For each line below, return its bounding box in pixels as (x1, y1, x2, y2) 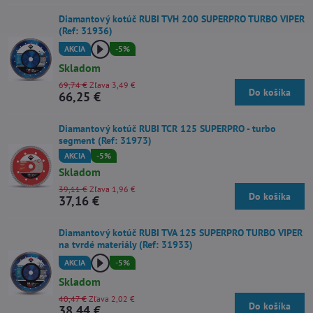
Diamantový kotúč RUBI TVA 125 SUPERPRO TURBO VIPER (59, 226, 303, 239)
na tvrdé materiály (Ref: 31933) (59, 238, 193, 251)
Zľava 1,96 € (89, 184, 136, 194)
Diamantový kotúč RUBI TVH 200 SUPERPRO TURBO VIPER (59, 13, 305, 25)
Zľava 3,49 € (89, 79, 136, 90)
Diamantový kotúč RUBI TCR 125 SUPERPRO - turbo (59, 122, 276, 135)
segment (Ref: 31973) (59, 133, 152, 147)
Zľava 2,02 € (89, 293, 135, 304)
